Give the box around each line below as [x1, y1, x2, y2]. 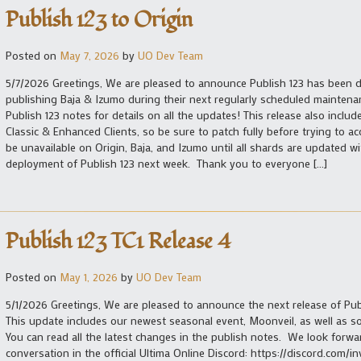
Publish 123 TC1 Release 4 [6, 227, 231, 257]
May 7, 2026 [60, 47, 119, 63]
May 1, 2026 [60, 269, 118, 285]
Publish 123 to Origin [6, 5, 193, 35]
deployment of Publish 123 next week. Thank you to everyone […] [6, 155, 327, 171]
